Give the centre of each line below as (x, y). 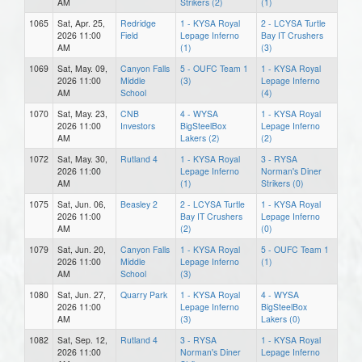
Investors (138, 125)
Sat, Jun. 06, (82, 204)
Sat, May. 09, (82, 68)
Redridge (138, 23)
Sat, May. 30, (82, 158)
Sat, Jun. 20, (82, 249)
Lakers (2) (200, 137)
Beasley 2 (139, 204)
